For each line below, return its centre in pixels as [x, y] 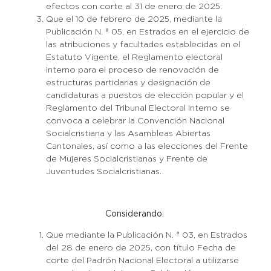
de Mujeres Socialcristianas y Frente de [126, 159]
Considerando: [134, 214]
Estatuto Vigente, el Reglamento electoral [134, 57]
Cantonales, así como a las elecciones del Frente [147, 146]
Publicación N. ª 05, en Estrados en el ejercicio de [147, 32]
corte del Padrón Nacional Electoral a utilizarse [142, 261]
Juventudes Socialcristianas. [103, 172]
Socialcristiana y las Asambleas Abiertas [128, 134]
